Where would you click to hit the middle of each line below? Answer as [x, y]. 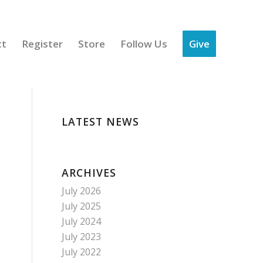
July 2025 [82, 206]
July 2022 [82, 252]
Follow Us [144, 44]
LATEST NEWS [101, 122]
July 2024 [82, 221]
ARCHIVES [89, 173]
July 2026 [82, 191]
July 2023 [82, 237]
